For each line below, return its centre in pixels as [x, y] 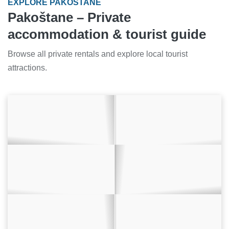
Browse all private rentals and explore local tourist [98, 54]
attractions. [27, 68]
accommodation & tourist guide [107, 35]
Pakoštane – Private [69, 18]
